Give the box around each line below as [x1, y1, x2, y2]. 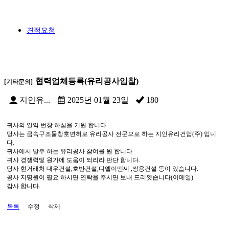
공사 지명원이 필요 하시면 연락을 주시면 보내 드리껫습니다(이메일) [7, 174, 193, 181]
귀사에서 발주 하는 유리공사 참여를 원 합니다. [7, 148, 134, 155]
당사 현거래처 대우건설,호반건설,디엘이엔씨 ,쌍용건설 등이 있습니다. [7, 165, 198, 172]
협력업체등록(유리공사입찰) [35, 77, 139, 85]
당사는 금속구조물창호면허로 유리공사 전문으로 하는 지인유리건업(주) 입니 [7, 130, 216, 138]
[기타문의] [4, 78, 33, 85]
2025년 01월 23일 [65, 96, 129, 104]
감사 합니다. [7, 182, 40, 190]
